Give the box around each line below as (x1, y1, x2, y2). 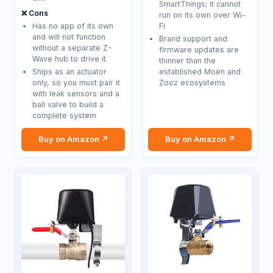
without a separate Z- (32, 43, 112, 52)
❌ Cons (21, 9, 49, 18)
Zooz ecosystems (158, 77, 225, 87)
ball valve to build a (32, 99, 104, 109)
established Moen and (158, 66, 241, 76)
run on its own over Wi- (158, 10, 246, 19)
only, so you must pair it (32, 77, 120, 87)
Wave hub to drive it (32, 54, 106, 63)
